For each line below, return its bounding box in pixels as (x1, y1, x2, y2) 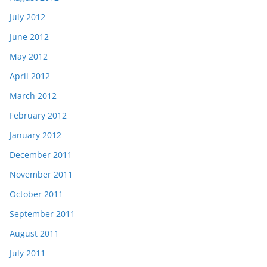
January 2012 (10, 129, 61, 141)
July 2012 (10, 11, 45, 23)
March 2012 (10, 89, 57, 101)
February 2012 (10, 109, 67, 121)
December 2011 (10, 148, 72, 160)
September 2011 (10, 207, 75, 219)
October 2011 (10, 188, 63, 200)
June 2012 (10, 30, 49, 42)
